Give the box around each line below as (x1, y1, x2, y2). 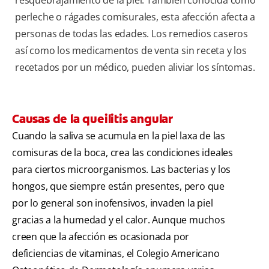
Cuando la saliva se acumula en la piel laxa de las (12, 128, 225, 142)
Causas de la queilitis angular (12, 110, 173, 127)
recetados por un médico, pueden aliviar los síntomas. (15, 60, 255, 74)
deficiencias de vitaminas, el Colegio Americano (12, 246, 220, 260)
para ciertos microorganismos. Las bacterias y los (12, 162, 231, 176)
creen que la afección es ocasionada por (12, 229, 190, 243)
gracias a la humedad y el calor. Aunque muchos (12, 213, 225, 226)
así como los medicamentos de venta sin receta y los (15, 43, 247, 57)
